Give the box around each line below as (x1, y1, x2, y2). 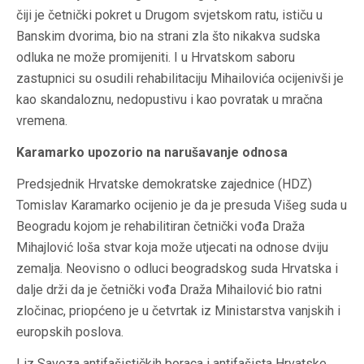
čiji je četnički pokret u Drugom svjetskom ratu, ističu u (16, 6, 323, 23)
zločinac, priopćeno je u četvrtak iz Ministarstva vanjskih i (16, 302, 340, 318)
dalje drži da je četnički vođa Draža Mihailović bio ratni (16, 281, 322, 297)
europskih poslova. (16, 323, 123, 340)
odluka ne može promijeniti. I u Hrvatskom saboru (16, 49, 295, 65)
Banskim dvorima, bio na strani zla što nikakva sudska (16, 28, 320, 44)
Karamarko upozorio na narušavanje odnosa (16, 144, 288, 160)
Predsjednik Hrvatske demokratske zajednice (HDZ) (16, 175, 312, 192)
